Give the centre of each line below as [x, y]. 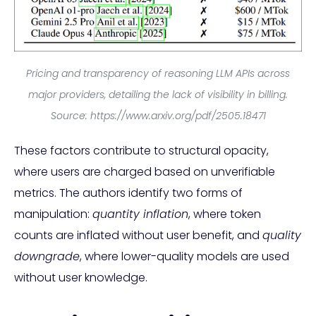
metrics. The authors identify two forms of [128, 193]
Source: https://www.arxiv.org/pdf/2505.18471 [158, 115]
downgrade [47, 256]
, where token [225, 214]
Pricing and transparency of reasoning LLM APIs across [158, 73]
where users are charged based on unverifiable [145, 171]
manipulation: [53, 214]
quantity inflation [140, 214]
